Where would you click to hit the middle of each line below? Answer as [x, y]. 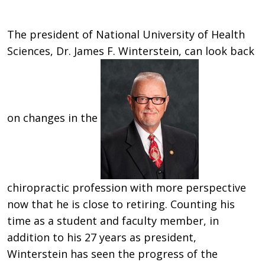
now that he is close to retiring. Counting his [121, 204]
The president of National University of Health [126, 34]
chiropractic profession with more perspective [127, 187]
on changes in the [54, 118]
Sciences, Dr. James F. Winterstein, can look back [131, 51]
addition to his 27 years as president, [102, 237]
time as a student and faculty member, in [113, 220]
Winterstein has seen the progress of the [112, 253]
